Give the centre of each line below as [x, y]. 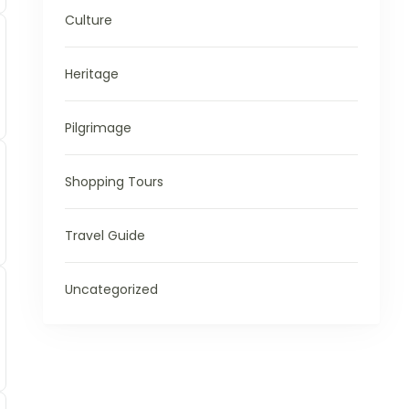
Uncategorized [111, 290]
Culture [88, 21]
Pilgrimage [98, 128]
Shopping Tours [114, 182]
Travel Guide [105, 236]
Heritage [91, 74]
